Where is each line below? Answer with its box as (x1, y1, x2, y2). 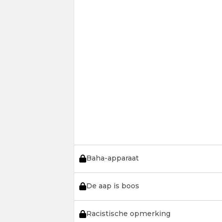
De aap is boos (86, 181, 139, 190)
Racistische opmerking (86, 209, 170, 218)
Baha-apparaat (86, 154, 139, 163)
